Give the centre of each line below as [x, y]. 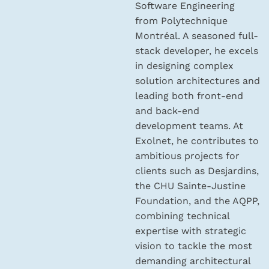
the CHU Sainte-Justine [190, 186]
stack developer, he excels [197, 50]
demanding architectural [193, 261]
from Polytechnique [181, 20]
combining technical [182, 216]
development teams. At [189, 125]
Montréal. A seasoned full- [197, 35]
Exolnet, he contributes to [197, 141]
